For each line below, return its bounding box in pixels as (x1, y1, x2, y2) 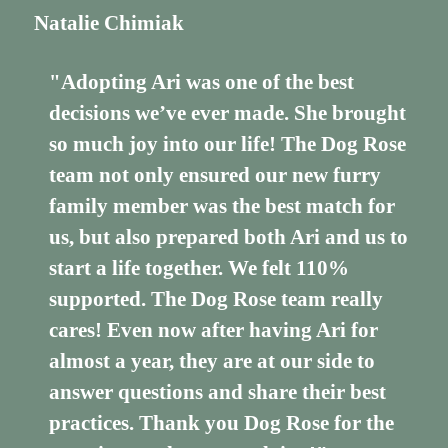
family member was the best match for (49, 194, 396, 219)
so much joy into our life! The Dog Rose (49, 132, 407, 157)
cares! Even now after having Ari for (49, 318, 379, 343)
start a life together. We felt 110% (49, 256, 350, 281)
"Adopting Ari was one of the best (49, 70, 355, 95)
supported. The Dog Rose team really (49, 287, 384, 312)
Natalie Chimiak (33, 11, 184, 36)
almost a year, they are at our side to (49, 349, 376, 374)
